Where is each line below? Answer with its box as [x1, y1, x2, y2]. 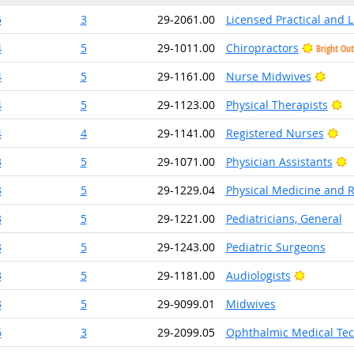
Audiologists [225, 268, 291, 283]
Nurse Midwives [225, 69, 311, 84]
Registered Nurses [225, 126, 324, 141]
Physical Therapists [225, 97, 328, 112]
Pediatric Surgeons [225, 239, 326, 254]
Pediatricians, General [225, 211, 342, 226]
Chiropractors [225, 40, 299, 55]
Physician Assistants [225, 154, 333, 169]
